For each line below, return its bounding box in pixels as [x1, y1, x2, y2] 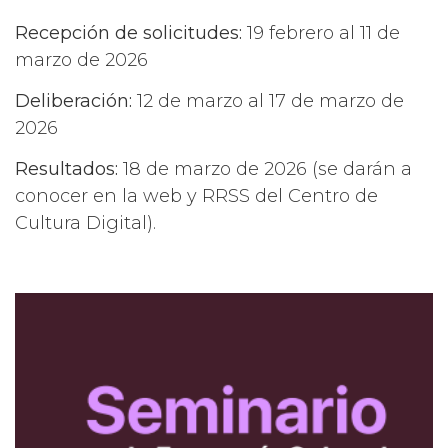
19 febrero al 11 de [242, 21, 400, 44]
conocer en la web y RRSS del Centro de [15, 185, 378, 208]
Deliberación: [15, 89, 137, 112]
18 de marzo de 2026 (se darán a [123, 158, 412, 181]
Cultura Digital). [15, 212, 156, 235]
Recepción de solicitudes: [15, 21, 242, 44]
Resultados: [15, 158, 123, 181]
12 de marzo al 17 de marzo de [137, 89, 404, 112]
